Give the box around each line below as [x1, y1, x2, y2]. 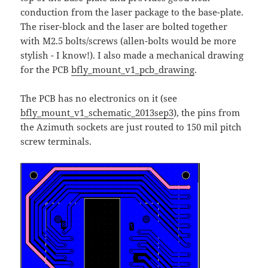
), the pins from [173, 106, 240, 119]
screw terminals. [20, 135, 92, 148]
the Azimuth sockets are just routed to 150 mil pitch [20, 121, 242, 133]
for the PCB [20, 63, 72, 76]
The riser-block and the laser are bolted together [20, 20, 228, 33]
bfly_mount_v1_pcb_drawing [71, 63, 195, 76]
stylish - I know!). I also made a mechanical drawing [20, 49, 244, 62]
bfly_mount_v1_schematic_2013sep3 [20, 106, 174, 119]
